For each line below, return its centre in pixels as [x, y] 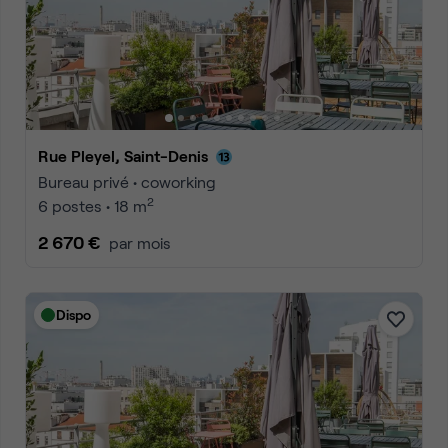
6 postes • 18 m [92, 205]
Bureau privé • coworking [127, 181]
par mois [140, 242]
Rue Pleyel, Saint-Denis [128, 155]
